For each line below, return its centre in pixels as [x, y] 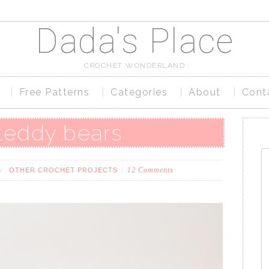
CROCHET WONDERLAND [134, 65]
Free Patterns [54, 92]
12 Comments [150, 170]
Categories [139, 92]
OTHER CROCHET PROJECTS [63, 170]
